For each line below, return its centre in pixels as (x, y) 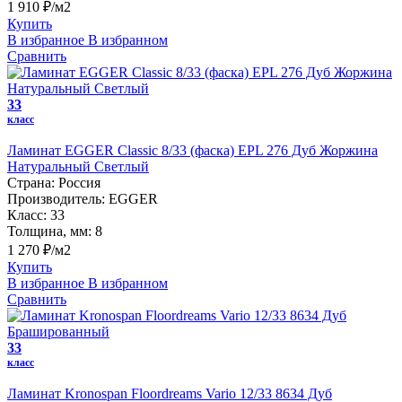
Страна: (31, 182)
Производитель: (56, 198)
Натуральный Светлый (78, 166)
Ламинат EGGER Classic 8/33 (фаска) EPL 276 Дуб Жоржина (192, 150)
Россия (79, 182)
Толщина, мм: (49, 231)
